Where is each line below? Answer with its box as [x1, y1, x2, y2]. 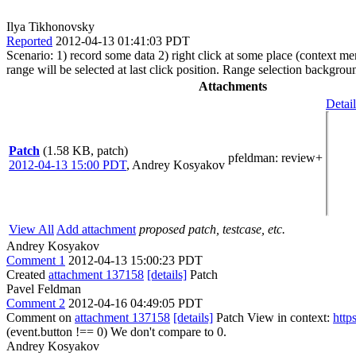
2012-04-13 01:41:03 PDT [56, 33, 190, 48]
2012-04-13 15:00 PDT [9, 157, 126, 172]
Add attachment [56, 222, 136, 236]
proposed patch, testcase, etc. [139, 222, 285, 236]
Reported [6, 33, 52, 48]
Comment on [6, 310, 75, 324]
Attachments [198, 79, 267, 93]
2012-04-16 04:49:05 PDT [68, 296, 203, 310]
